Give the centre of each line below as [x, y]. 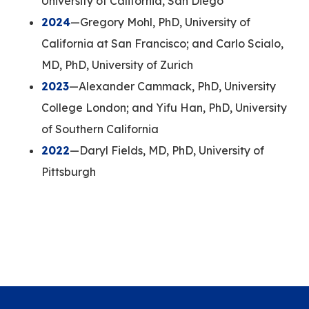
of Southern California [101, 129]
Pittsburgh [69, 171]
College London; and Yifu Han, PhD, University [164, 107]
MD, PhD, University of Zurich [117, 64]
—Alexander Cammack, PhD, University [172, 86]
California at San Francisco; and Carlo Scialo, [162, 43]
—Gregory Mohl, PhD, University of [160, 22]
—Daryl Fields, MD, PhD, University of [167, 150]
